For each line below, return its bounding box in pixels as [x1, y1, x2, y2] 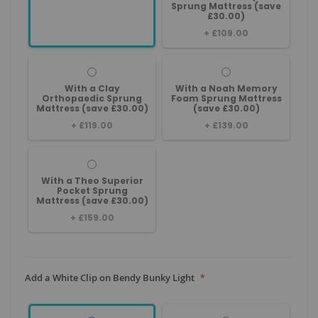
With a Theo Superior [40, 175, 143, 187]
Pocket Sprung [56, 185, 128, 197]
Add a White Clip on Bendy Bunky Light [25, 271, 194, 284]
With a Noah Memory [175, 82, 278, 94]
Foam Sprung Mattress [170, 92, 282, 104]
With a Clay [64, 82, 120, 94]
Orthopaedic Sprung [42, 92, 142, 104]
